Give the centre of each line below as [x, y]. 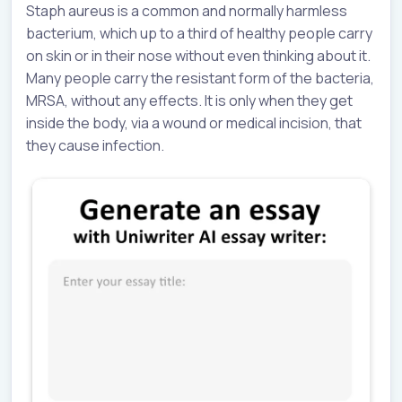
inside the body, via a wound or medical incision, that [194, 122]
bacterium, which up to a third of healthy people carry [199, 33]
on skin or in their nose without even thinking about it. [198, 55]
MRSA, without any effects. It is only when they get [189, 100]
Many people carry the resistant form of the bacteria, [200, 78]
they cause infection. [95, 145]
